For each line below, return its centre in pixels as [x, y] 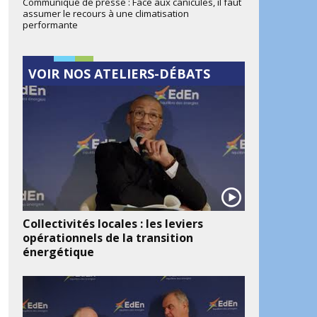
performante [50, 25]
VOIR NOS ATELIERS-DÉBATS [119, 74]
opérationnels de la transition [108, 237]
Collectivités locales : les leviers [113, 223]
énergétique [58, 252]
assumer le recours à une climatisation [106, 14]
